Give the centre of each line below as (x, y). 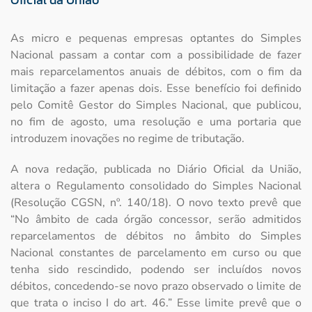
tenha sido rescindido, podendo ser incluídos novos (156, 270)
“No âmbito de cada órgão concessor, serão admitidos (156, 220)
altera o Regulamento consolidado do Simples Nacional (156, 186)
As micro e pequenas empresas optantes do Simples (156, 39)
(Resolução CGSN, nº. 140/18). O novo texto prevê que (156, 203)
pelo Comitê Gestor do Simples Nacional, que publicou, (156, 106)
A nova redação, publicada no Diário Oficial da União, (156, 170)
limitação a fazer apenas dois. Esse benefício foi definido (156, 89)
